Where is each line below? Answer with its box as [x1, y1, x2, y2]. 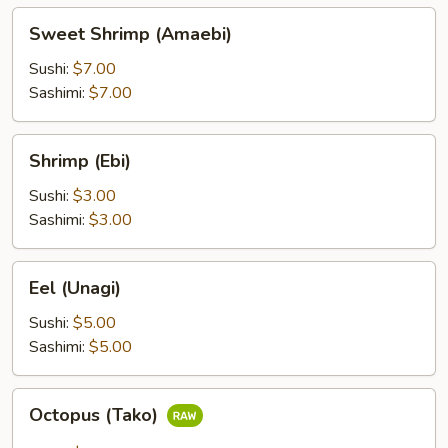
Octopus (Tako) [29, 403, 163, 428]
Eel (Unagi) [29, 276, 121, 300]
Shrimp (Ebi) [29, 149, 131, 173]
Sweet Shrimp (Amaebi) [29, 22, 232, 46]
